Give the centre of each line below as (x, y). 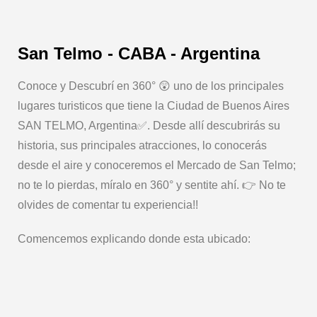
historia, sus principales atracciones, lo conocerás (142, 145)
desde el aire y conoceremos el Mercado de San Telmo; (157, 165)
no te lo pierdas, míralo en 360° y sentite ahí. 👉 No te (152, 185)
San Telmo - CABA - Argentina (139, 53)
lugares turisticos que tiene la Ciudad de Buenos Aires (154, 106)
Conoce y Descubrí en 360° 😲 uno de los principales (151, 86)
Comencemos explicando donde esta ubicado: (134, 239)
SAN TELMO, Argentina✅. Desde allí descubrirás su (149, 126)
